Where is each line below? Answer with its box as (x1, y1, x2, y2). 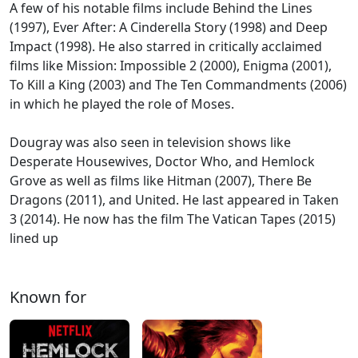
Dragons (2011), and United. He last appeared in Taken (10, 191, 339, 209)
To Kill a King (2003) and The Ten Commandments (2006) (10, 76, 347, 93)
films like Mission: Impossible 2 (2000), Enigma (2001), (10, 57, 332, 74)
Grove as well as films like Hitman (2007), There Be (10, 172, 312, 189)
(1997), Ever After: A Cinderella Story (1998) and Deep (10, 18, 328, 36)
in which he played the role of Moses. (10, 95, 237, 113)
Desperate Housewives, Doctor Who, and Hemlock (10, 153, 315, 170)
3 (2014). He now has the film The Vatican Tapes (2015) (10, 210, 336, 228)
